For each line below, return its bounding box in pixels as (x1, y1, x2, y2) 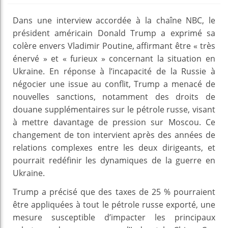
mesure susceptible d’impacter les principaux (13, 211, 215, 223)
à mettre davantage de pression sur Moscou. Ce (13, 116, 215, 128)
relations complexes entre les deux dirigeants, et (13, 141, 215, 153)
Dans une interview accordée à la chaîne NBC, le (13, 14, 215, 26)
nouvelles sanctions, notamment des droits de (13, 91, 215, 102)
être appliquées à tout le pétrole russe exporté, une (13, 198, 215, 210)
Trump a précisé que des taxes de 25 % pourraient (13, 186, 215, 197)
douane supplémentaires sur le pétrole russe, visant (13, 103, 215, 115)
